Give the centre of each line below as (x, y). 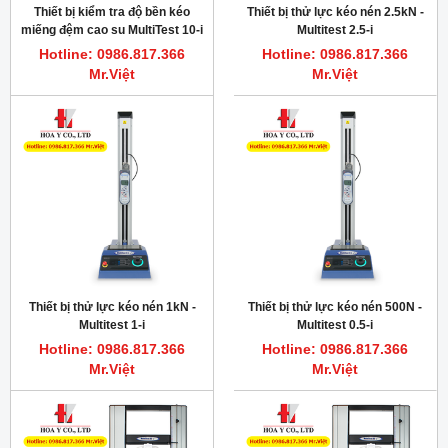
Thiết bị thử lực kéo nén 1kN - (112, 307)
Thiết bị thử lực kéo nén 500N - (335, 307)
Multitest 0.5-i (335, 325)
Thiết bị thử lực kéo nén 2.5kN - (335, 12)
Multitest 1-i (112, 325)
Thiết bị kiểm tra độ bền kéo (112, 12)
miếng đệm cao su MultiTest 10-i (112, 30)
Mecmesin (112, 48)
